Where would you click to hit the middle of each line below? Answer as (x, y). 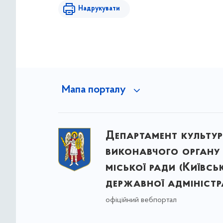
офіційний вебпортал (141, 200)
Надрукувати (99, 9)
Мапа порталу (94, 90)
